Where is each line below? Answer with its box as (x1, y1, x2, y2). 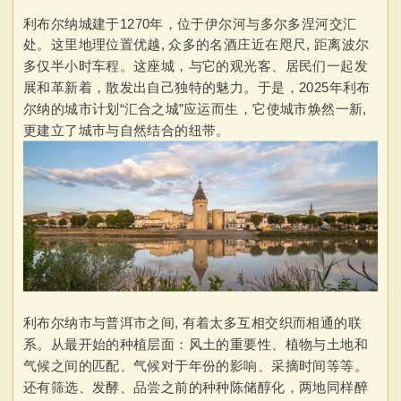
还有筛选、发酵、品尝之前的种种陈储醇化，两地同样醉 (22, 379, 368, 395)
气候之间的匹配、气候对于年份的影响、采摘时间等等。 (22, 357, 368, 373)
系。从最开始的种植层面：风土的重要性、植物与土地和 (22, 336, 368, 353)
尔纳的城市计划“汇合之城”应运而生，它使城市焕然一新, (22, 100, 367, 117)
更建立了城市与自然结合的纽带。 (22, 122, 230, 139)
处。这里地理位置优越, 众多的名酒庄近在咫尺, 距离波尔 (22, 37, 370, 53)
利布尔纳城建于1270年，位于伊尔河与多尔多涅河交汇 (22, 15, 357, 32)
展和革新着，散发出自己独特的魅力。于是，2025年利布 (22, 80, 371, 96)
